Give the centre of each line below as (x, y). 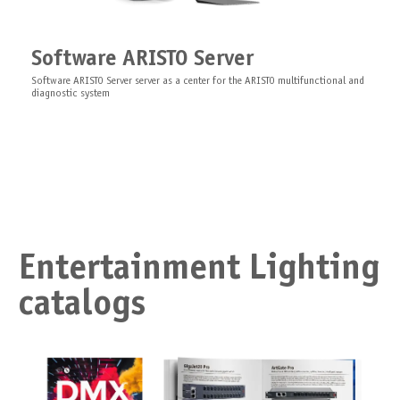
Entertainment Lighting (199, 270)
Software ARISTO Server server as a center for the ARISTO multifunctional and (198, 82)
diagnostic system (71, 94)
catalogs (82, 306)
